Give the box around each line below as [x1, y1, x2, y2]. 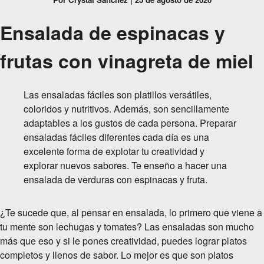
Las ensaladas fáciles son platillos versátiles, [24, 87, 212, 101]
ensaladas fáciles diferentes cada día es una [24, 130, 209, 144]
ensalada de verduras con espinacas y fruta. [24, 172, 207, 186]
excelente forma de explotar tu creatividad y [24, 144, 204, 158]
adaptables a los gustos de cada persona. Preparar [24, 115, 236, 130]
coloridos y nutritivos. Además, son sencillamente [24, 101, 229, 115]
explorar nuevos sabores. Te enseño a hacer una [24, 158, 227, 172]
